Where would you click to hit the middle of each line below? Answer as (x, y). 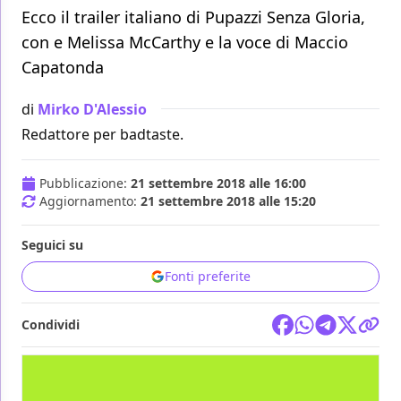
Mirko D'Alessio (92, 109)
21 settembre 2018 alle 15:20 (228, 201)
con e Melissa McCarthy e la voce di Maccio (185, 43)
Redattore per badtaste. (102, 135)
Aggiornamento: (90, 201)
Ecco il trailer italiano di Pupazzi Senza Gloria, (193, 17)
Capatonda (63, 68)
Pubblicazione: (85, 183)
